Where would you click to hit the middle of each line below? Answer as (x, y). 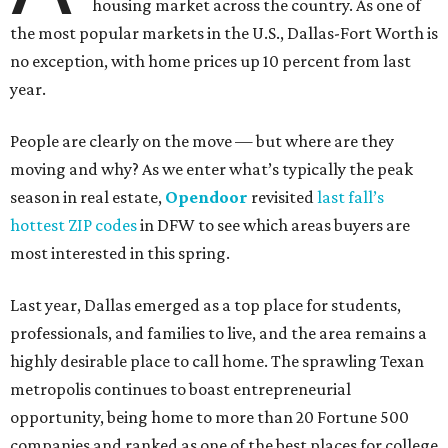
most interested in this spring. (120, 253)
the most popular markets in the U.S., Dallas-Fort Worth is (224, 33)
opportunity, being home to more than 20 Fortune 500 (209, 417)
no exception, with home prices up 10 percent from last (210, 61)
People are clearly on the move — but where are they (202, 141)
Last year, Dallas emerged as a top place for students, (205, 305)
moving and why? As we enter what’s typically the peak (211, 169)
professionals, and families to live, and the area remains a (218, 333)
